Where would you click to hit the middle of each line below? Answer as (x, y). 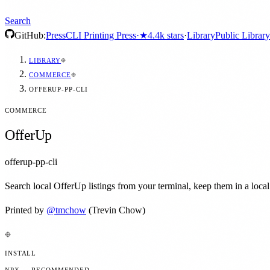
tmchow (71, 210)
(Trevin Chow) (116, 210)
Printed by (24, 210)
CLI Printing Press (101, 35)
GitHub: (30, 35)
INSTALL (21, 253)
